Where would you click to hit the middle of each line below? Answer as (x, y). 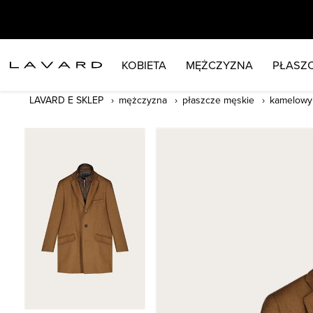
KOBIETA (144, 65)
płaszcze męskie (218, 100)
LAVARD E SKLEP (66, 100)
